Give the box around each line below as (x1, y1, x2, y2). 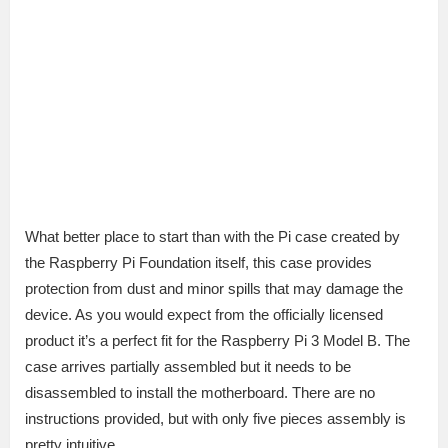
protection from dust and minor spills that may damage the (25, 280, 403, 298)
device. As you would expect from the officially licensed (25, 306, 383, 324)
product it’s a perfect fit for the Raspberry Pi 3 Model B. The (25, 332, 410, 350)
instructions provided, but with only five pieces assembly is (25, 410, 406, 428)
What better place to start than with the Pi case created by (25, 228, 400, 246)
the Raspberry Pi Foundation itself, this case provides (25, 254, 372, 272)
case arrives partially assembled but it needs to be (25, 358, 351, 376)
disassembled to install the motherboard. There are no (25, 384, 375, 402)
